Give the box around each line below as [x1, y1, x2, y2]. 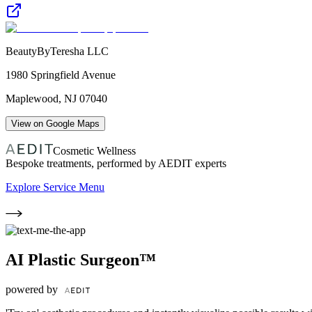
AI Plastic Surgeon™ [6, 250, 156, 269]
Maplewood [6, 92, 58, 104]
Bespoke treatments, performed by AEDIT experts [6, 157, 226, 169]
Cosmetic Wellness [53, 144, 136, 157]
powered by [6, 283, 61, 295]
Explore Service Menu [6, 180, 104, 193]
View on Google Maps [11, 118, 100, 129]
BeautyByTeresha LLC [6, 45, 109, 57]
